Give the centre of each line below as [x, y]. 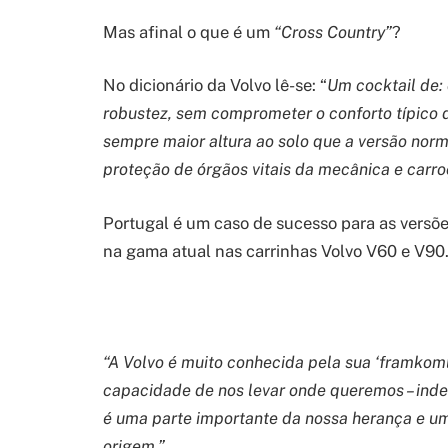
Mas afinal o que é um [188, 31]
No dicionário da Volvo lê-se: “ [215, 85]
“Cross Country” [333, 31]
